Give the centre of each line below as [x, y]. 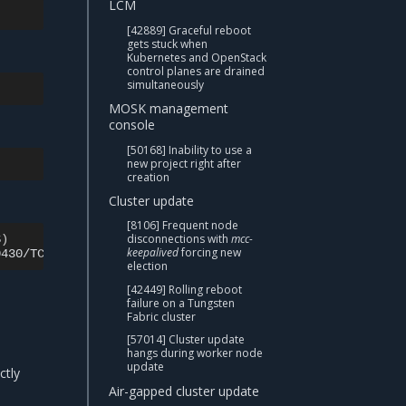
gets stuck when [167, 43]
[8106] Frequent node [183, 226]
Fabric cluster [161, 316]
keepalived [153, 253]
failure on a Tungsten [181, 303]
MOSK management [169, 109]
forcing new [210, 253]
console [132, 125]
